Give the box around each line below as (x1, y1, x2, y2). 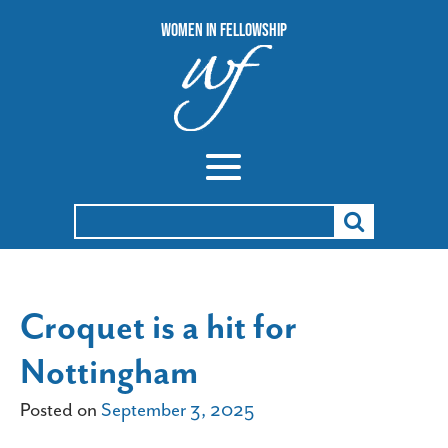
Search (73, 207, 126, 232)
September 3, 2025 (101, 398, 254, 423)
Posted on (20, 398, 101, 423)
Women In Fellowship (161, 20, 287, 40)
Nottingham (20, 349, 198, 395)
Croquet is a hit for (20, 304, 297, 350)
